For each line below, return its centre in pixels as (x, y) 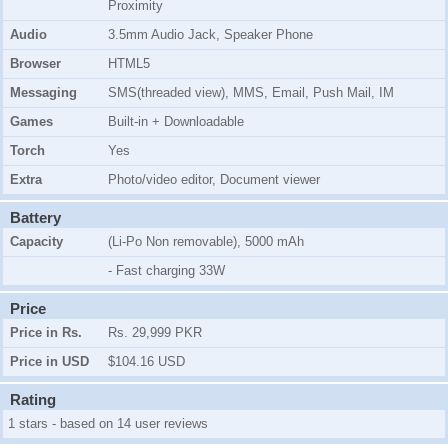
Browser (35, 64)
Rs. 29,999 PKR (155, 333)
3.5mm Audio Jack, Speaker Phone (210, 35)
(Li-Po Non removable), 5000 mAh (206, 242)
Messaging (43, 93)
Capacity (36, 242)
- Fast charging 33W (166, 271)
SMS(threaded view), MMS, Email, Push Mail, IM (251, 93)
